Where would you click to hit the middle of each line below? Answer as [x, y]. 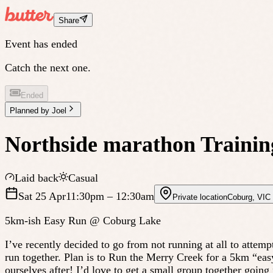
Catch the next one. [48, 68]
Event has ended [41, 44]
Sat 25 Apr [42, 197]
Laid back [37, 178]
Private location [200, 197]
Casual [83, 178]
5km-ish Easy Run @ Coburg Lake [83, 221]
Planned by [31, 111]
